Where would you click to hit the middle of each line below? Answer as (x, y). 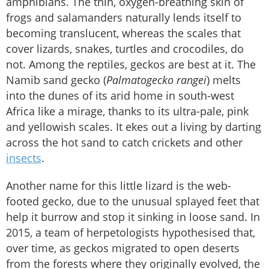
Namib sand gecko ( (56, 80)
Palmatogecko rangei (156, 80)
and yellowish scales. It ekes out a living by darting (134, 126)
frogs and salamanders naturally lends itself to (124, 17)
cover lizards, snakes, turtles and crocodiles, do (125, 48)
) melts (224, 80)
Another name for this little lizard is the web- (119, 185)
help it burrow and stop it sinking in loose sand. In (133, 216)
